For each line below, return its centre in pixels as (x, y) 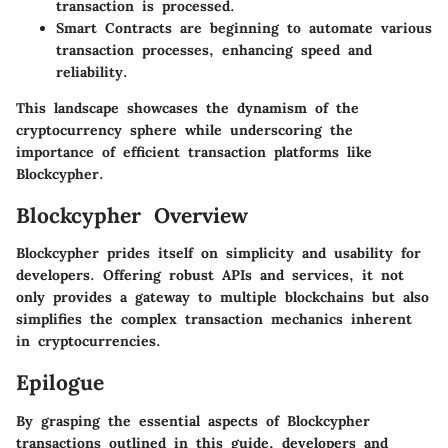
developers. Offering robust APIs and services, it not (210, 275)
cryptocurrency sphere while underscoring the (184, 129)
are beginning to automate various (302, 27)
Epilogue (60, 383)
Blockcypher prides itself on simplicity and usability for (218, 253)
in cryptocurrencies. (88, 341)
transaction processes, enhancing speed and (214, 49)
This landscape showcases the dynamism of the (187, 107)
